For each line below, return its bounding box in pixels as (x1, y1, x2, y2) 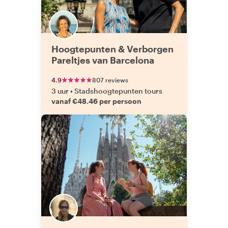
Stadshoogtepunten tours (74, 87, 162, 95)
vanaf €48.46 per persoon (51, 97, 141, 105)
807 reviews (92, 76, 128, 83)
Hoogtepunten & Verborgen (51, 43, 174, 54)
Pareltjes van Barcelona (51, 54, 154, 66)
